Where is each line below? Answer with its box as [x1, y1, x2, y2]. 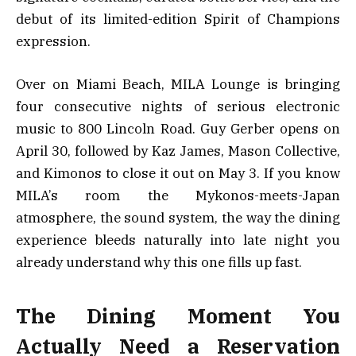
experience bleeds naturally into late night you [16, 231, 340, 250]
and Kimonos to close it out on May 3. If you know [16, 164, 340, 183]
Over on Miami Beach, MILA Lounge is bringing [16, 75, 340, 94]
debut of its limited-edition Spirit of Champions [16, 10, 340, 29]
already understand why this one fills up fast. [16, 253, 302, 272]
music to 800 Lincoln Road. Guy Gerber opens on [16, 120, 340, 138]
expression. [16, 33, 91, 51]
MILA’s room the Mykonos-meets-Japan [16, 187, 340, 205]
